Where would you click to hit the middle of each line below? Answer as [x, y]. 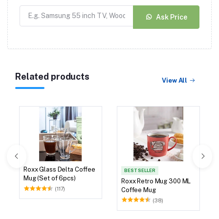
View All [175, 80]
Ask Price [172, 17]
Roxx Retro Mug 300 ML [156, 181]
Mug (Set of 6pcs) [50, 178]
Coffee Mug [139, 190]
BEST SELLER [140, 171]
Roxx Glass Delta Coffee [59, 170]
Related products [52, 77]
